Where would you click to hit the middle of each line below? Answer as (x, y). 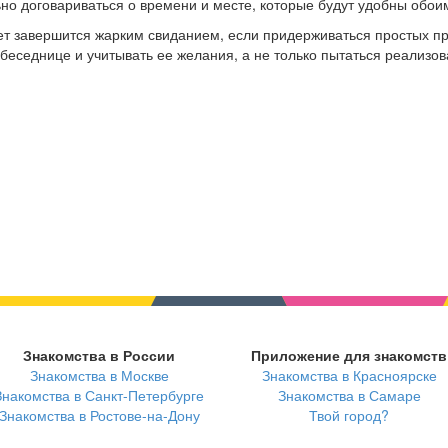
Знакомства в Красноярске (349, 375)
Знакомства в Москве (99, 375)
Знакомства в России (99, 355)
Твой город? (349, 415)
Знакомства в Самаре (349, 395)
